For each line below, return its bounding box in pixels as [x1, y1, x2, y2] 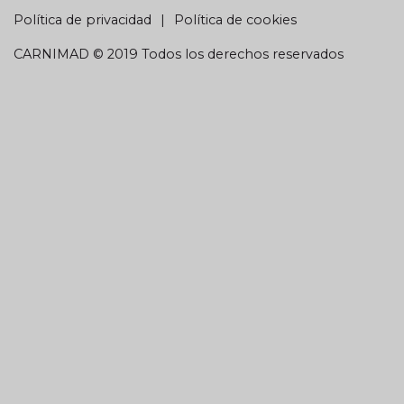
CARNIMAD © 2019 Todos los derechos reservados [14, 45, 344, 62]
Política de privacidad [14, 11, 151, 28]
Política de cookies [174, 11, 297, 28]
